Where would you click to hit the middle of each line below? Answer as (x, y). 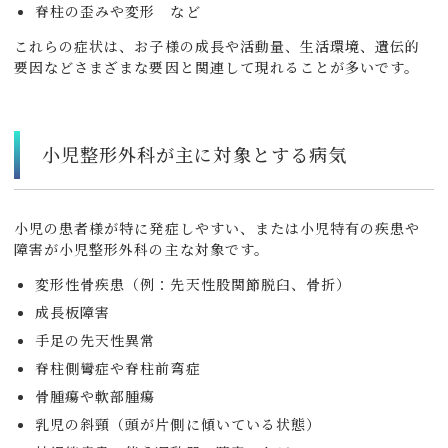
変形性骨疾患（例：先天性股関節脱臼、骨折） (193, 284)
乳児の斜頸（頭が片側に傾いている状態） (178, 424)
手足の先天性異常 (95, 340)
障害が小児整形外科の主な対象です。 (141, 249)
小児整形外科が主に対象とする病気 (194, 154)
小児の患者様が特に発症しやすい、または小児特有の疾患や (217, 228)
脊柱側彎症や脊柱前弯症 (118, 368)
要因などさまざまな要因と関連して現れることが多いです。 (217, 67)
